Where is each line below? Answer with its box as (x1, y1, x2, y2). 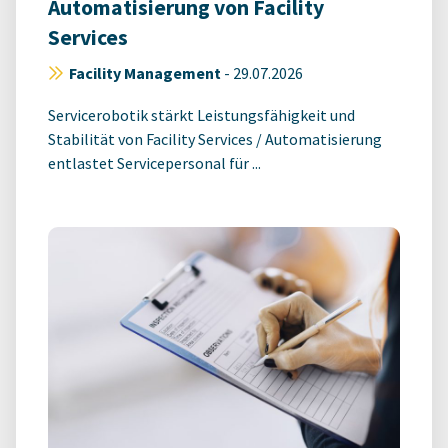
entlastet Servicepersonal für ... (48, 152, 261, 173)
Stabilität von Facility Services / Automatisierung (48, 128, 382, 149)
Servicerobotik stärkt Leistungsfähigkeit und (48, 104, 355, 125)
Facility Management (69, 62, 221, 83)
